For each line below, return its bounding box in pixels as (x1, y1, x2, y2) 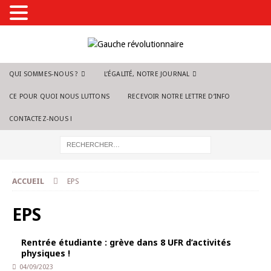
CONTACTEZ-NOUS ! (9, 115, 73, 123)
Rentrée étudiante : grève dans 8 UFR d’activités (21, 237, 231, 248)
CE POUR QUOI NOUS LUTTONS (9, 93, 109, 100)
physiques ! (21, 247, 70, 259)
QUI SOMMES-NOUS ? (9, 70, 79, 78)
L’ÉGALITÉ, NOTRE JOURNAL (103, 70, 190, 78)
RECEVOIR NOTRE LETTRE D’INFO (128, 93, 230, 100)
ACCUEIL (12, 177, 44, 186)
